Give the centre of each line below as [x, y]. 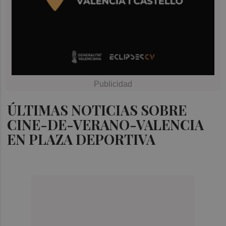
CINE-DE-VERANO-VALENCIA [106, 124]
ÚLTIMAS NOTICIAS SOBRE [97, 110]
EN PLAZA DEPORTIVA [81, 139]
